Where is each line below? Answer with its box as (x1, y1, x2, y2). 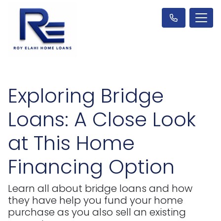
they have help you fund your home (8, 193, 183, 207)
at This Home (8, 129, 135, 157)
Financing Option (8, 152, 175, 181)
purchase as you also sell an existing (8, 205, 186, 219)
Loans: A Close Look (8, 105, 196, 133)
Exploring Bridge (8, 81, 164, 110)
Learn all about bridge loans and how (8, 181, 192, 195)
